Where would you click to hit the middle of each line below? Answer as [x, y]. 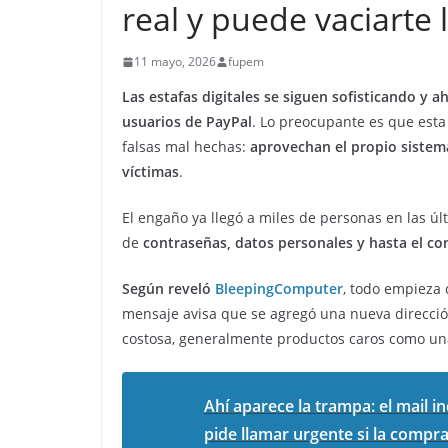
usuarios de [164, 122]
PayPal [229, 122]
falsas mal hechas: [186, 147]
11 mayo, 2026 [175, 62]
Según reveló [168, 289]
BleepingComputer [279, 289]
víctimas [150, 172]
